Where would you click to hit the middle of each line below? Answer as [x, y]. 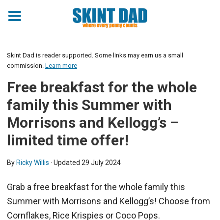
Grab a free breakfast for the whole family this [96, 187]
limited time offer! [68, 140]
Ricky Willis [33, 163]
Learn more [61, 66]
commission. [26, 66]
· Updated [65, 163]
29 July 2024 [101, 163]
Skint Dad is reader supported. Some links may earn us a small [95, 55]
